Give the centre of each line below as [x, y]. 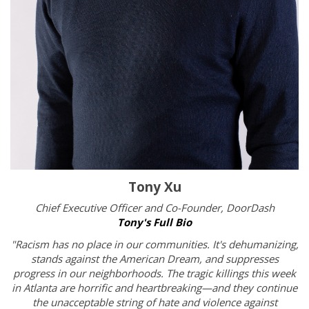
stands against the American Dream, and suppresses [154, 258]
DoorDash [250, 208]
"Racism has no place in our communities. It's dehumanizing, [154, 244]
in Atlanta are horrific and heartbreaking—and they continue [154, 287]
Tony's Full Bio [154, 222]
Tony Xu [154, 187]
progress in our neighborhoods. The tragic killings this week [154, 273]
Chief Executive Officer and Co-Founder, [130, 208]
